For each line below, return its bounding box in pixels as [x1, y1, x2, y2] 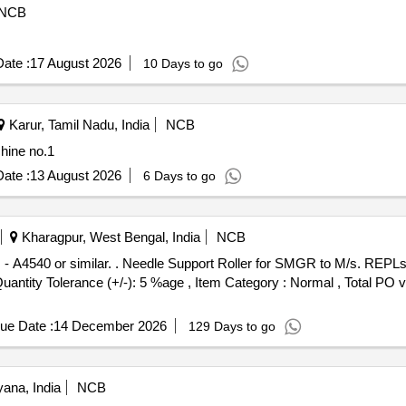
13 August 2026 [29, 168, 121, 183]
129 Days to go [188, 319, 275, 333]
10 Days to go [142, 56, 223, 71]
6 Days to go [142, 169, 216, 183]
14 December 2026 [53, 318, 167, 333]
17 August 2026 [29, 55, 121, 71]
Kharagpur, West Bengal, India [17, 229, 200, 245]
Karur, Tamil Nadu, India [5, 117, 150, 132]
